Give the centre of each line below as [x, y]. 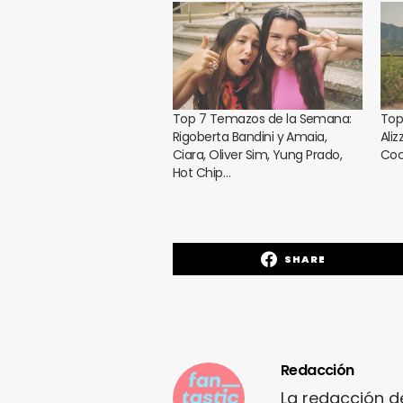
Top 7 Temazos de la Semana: [262, 119]
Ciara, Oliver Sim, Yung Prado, [258, 155]
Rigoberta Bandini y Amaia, [250, 137]
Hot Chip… [202, 173]
